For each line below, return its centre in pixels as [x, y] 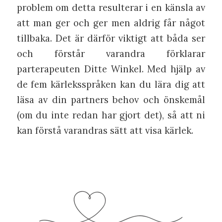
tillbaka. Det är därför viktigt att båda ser [111, 38]
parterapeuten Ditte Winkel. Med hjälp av [111, 69]
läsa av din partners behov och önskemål [111, 100]
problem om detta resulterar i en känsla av [111, 8]
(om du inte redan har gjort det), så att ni [111, 115]
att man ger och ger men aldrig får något [111, 23]
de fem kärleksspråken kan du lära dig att [111, 84]
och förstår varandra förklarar [111, 54]
